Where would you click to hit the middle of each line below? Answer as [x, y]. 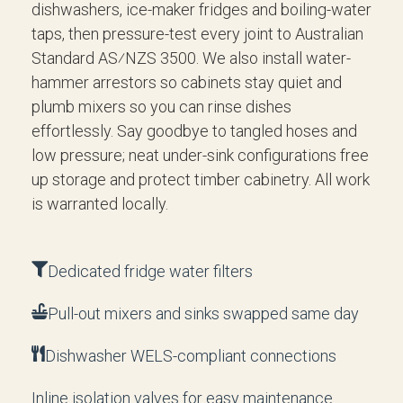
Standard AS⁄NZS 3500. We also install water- [191, 58]
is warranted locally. [100, 204]
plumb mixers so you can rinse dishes [161, 107]
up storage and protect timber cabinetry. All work [201, 179]
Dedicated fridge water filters [150, 271]
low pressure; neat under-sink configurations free [200, 155]
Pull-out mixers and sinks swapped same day [203, 313]
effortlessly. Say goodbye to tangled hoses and [194, 131]
